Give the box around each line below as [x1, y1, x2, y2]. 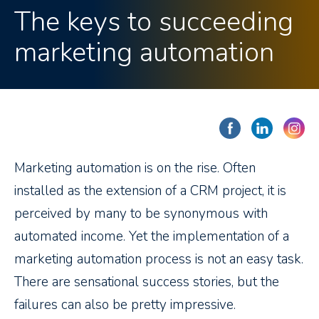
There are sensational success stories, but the [14, 273, 279, 292]
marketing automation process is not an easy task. [14, 250, 303, 269]
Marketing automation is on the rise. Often [14, 159, 256, 178]
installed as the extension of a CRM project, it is [14, 182, 286, 201]
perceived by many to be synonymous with [14, 204, 268, 224]
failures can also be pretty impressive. [14, 296, 236, 315]
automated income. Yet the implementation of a [14, 227, 289, 246]
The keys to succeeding [14, 4, 293, 41]
